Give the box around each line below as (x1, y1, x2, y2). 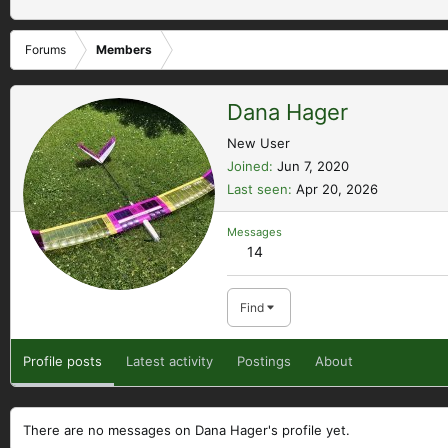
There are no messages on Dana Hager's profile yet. (23, 421, 350, 438)
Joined (227, 157, 269, 174)
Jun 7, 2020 (277, 157, 349, 174)
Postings (237, 352, 291, 369)
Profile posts (23, 352, 102, 369)
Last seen (227, 180, 288, 197)
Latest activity (126, 352, 213, 369)
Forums (25, 42, 66, 57)
